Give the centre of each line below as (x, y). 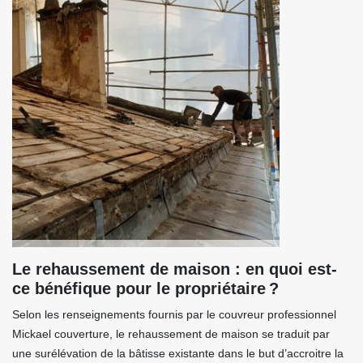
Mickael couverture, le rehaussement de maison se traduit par (171, 334)
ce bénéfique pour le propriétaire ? (145, 288)
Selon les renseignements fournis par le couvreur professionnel (174, 314)
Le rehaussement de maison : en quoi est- (175, 269)
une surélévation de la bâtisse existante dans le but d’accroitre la (178, 353)
